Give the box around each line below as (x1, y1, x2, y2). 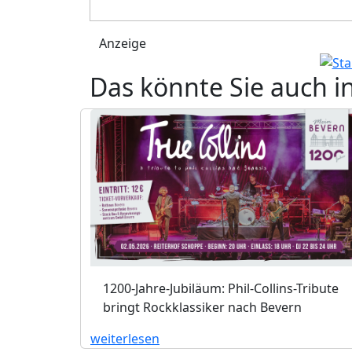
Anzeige (99, 34, 146, 52)
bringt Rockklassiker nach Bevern (103, 298, 302, 316)
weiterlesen (90, 329, 159, 347)
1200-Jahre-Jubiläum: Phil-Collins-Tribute (103, 279, 339, 297)
